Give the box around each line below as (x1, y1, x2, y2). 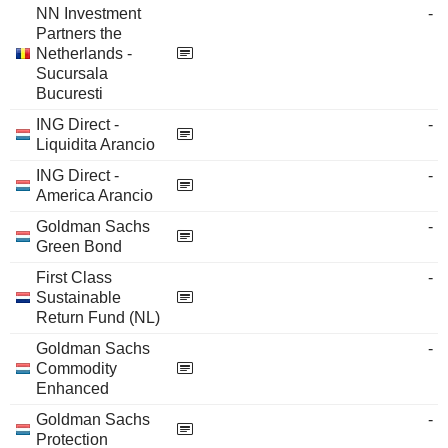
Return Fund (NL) (36, 309, 160, 326)
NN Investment (36, 5, 141, 22)
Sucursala (36, 65, 108, 82)
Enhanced (36, 380, 109, 397)
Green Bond (36, 238, 122, 255)
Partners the (36, 25, 122, 42)
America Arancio (36, 187, 153, 204)
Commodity (36, 360, 117, 377)
